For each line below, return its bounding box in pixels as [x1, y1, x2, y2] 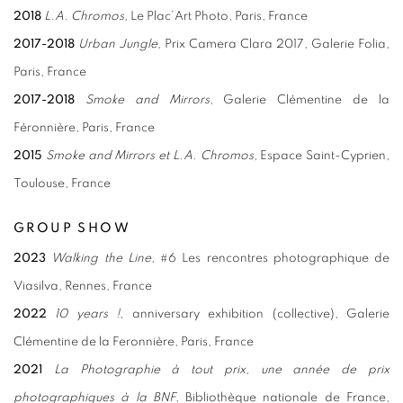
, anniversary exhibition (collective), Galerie [120, 308, 390, 321]
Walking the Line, [51, 252, 160, 265]
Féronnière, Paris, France [13, 121, 155, 135]
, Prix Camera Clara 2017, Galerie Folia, [157, 38, 390, 51]
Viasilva [13, 280, 58, 293]
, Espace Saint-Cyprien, [253, 149, 390, 163]
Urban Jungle [78, 38, 157, 51]
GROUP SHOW [13, 221, 130, 236]
